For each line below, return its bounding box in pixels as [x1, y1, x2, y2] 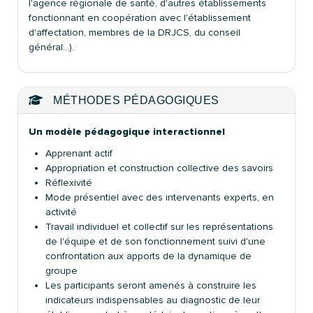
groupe [45, 264, 78, 277]
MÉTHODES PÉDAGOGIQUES [50, 94, 219, 106]
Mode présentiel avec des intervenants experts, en [45, 191, 274, 203]
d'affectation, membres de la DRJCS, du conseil [29, 26, 240, 38]
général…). [29, 41, 74, 53]
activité [45, 205, 77, 218]
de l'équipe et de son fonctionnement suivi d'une [45, 235, 265, 247]
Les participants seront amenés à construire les [45, 279, 256, 291]
